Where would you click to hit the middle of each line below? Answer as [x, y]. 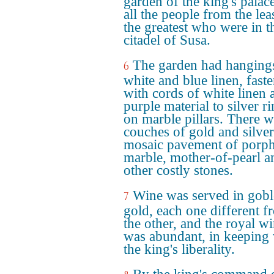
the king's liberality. [179, 249]
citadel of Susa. [167, 40]
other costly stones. [178, 170]
